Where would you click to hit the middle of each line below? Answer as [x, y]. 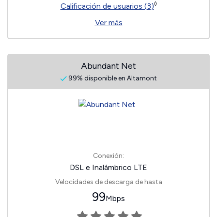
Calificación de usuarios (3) [107, 6]
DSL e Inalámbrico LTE [108, 167]
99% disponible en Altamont [112, 78]
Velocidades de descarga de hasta [108, 182]
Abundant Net [108, 66]
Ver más [108, 23]
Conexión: [108, 156]
